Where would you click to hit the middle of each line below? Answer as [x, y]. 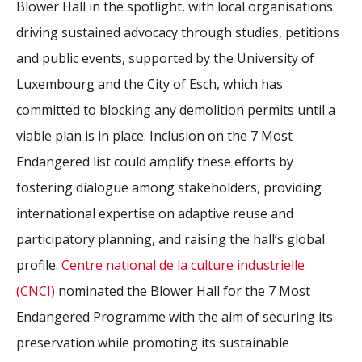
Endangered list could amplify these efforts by [155, 162]
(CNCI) [36, 291]
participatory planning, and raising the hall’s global [170, 239]
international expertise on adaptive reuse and [155, 213]
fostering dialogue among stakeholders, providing [169, 187]
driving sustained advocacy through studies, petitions [178, 32]
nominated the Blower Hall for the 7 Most [183, 291]
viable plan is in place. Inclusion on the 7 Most [154, 136]
